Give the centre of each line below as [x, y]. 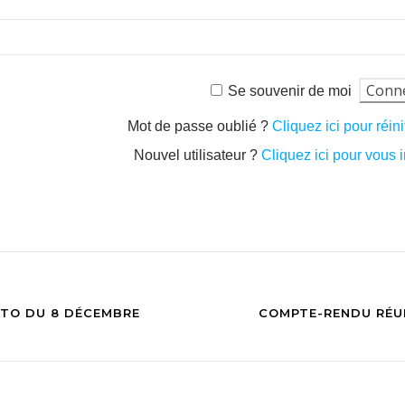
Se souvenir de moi [290, 91]
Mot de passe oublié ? [200, 126]
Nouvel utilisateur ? [198, 155]
